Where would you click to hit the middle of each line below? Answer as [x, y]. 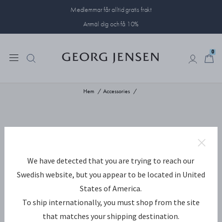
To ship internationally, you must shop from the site [111, 202]
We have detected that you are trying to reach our [111, 161]
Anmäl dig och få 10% [111, 24]
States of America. [111, 188]
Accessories [117, 91]
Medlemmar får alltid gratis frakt [111, 9]
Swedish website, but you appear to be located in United [111, 174]
